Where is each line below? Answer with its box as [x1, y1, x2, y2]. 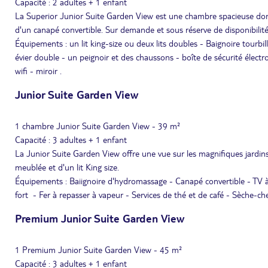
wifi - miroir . [15, 65, 62, 76]
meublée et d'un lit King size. [15, 162, 119, 172]
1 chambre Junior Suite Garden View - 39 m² [15, 120, 180, 131]
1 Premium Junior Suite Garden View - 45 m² [15, 244, 182, 255]
